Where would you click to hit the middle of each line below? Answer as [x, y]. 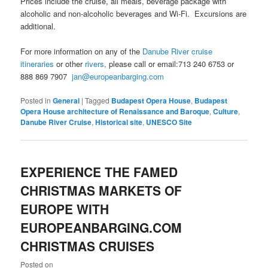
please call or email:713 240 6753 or [170, 64]
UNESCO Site [169, 122]
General [66, 101]
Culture [226, 112]
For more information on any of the [82, 51]
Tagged [98, 100]
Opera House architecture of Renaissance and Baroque [115, 112]
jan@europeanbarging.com [118, 77]
